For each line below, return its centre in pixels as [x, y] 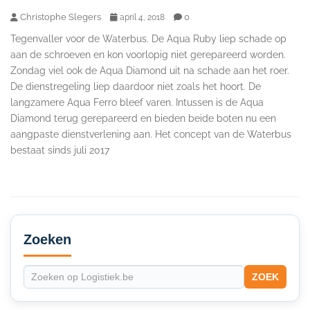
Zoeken [47, 239]
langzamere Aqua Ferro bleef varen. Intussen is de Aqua [137, 102]
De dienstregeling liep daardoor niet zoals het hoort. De [136, 86]
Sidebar [40, 237]
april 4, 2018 [142, 17]
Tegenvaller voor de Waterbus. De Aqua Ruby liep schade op [148, 38]
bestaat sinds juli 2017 [60, 150]
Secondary [51, 219]
